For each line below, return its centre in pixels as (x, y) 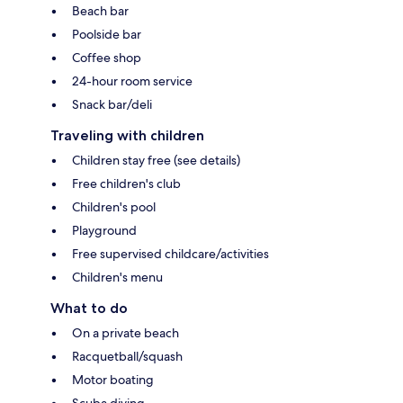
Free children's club (126, 183)
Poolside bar (107, 34)
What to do (89, 308)
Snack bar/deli (112, 104)
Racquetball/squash (127, 356)
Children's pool (114, 206)
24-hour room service (132, 81)
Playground (104, 230)
